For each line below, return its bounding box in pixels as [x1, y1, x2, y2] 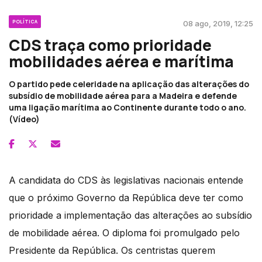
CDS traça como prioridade [9, 34, 212, 56]
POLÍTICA [12, 18, 37, 25]
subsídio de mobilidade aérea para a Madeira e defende [9, 89, 237, 101]
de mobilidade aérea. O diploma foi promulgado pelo [9, 226, 240, 239]
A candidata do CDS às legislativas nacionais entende [9, 174, 243, 186]
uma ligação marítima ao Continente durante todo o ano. [9, 101, 246, 113]
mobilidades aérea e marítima [9, 50, 234, 72]
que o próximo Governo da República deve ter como [9, 191, 243, 204]
